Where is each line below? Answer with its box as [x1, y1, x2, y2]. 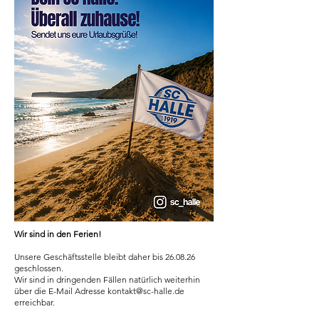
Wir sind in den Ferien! [14, 229, 101, 239]
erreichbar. [14, 297, 55, 308]
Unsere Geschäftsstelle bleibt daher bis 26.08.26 [14, 251, 195, 262]
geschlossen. [14, 263, 63, 273]
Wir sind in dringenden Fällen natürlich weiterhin [14, 274, 200, 285]
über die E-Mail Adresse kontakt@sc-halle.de [14, 286, 184, 296]
